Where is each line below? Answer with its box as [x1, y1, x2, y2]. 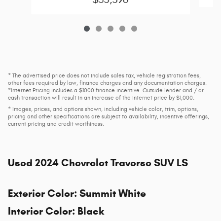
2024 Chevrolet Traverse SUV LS [35, 156, 188, 170]
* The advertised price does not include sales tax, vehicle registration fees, [8, 72, 201, 79]
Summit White [79, 187, 146, 200]
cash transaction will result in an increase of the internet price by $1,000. [8, 94, 194, 102]
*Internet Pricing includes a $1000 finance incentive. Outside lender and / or [8, 87, 204, 94]
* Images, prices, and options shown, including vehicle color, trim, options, [8, 106, 198, 113]
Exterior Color [8, 187, 74, 200]
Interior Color [8, 205, 72, 218]
